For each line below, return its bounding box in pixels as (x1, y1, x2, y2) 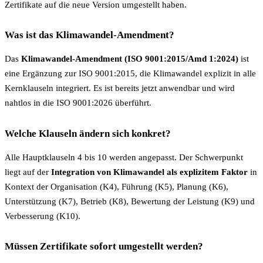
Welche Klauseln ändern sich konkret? (5, 127, 171, 139)
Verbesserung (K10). (5, 211, 80, 221)
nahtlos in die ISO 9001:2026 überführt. (5, 98, 151, 108)
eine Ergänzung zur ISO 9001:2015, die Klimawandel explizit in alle (5, 69, 256, 79)
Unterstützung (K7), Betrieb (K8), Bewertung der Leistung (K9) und (5, 196, 255, 206)
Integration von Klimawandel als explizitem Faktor (51, 167, 248, 177)
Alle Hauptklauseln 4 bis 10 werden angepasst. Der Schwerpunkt (5, 152, 243, 162)
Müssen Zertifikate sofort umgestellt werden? (5, 241, 203, 252)
